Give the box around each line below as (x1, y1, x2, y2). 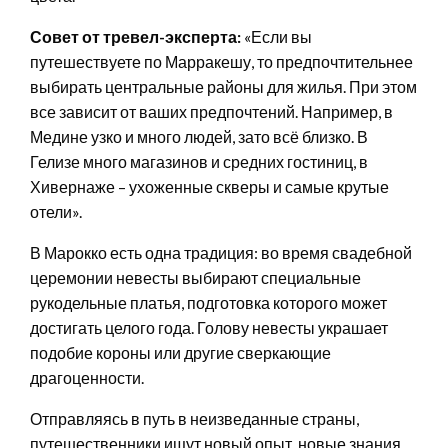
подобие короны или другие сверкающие (30, 342, 331, 362)
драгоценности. (30, 367, 144, 387)
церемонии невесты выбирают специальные (30, 267, 361, 287)
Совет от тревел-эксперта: (30, 26, 241, 46)
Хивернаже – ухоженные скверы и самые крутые (30, 176, 389, 196)
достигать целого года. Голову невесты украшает (30, 317, 388, 337)
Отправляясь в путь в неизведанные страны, (30, 408, 359, 428)
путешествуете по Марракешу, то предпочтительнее (30, 51, 413, 71)
